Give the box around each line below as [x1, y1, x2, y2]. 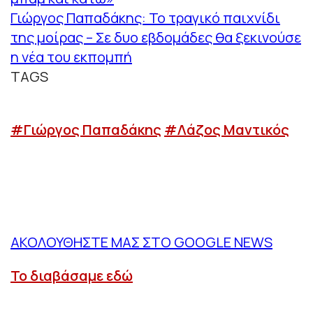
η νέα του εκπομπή [10, 47, 132, 66]
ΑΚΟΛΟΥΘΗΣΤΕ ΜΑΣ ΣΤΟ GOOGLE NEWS [10, 233, 272, 252]
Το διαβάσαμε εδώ [10, 266, 133, 286]
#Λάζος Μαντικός [164, 119, 289, 139]
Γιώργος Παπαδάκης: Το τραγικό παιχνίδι [10, 8, 280, 27]
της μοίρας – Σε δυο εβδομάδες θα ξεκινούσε [10, 27, 301, 47]
